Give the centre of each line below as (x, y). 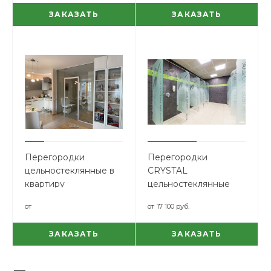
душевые (168, 197)
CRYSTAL (168, 171)
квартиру (45, 184)
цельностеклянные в (70, 171)
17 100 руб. (173, 206)
